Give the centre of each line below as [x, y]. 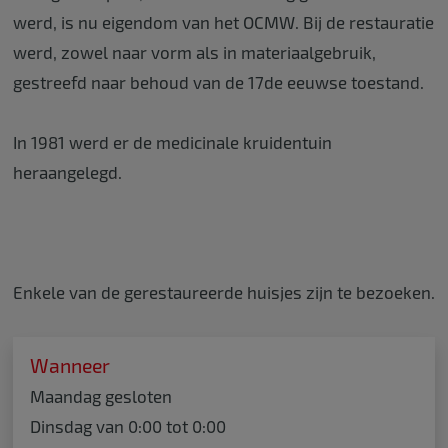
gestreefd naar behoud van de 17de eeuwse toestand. [218, 82]
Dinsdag [60, 426]
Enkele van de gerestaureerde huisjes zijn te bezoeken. [223, 292]
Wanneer [69, 365]
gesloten [138, 396]
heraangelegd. [67, 172]
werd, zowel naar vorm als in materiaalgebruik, [194, 52]
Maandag [65, 396]
